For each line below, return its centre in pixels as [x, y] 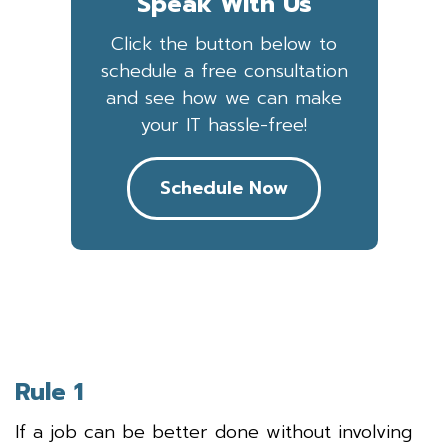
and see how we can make [224, 97]
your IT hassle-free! [224, 124]
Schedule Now [224, 187]
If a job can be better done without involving [213, 431]
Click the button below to [224, 43]
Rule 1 [49, 391]
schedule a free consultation [224, 70]
